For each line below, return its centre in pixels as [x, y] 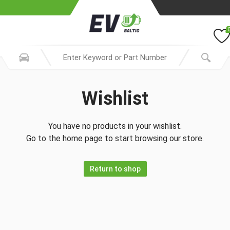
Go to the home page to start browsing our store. [115, 138]
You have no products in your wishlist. [115, 126]
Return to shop [115, 169]
